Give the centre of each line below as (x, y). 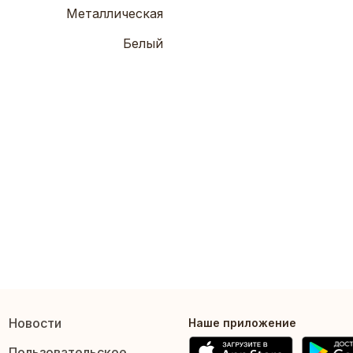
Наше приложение (242, 323)
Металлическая (115, 14)
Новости (35, 323)
